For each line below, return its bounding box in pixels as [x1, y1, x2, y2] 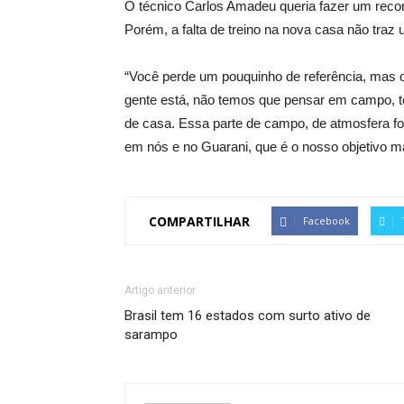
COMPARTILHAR [149, 212, 250, 230]
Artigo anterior [124, 284, 196, 297]
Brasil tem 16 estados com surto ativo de [124, 308, 371, 324]
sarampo [124, 326, 178, 343]
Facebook [303, 214, 350, 227]
